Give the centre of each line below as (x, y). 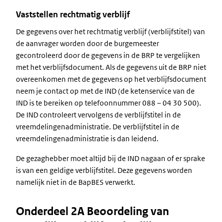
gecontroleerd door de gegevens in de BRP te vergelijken (108, 55)
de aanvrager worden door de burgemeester (87, 43)
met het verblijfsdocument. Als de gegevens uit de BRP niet (111, 67)
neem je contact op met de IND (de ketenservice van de (105, 91)
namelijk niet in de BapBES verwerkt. (76, 182)
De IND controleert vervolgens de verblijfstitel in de (98, 115)
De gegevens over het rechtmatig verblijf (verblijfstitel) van (111, 31)
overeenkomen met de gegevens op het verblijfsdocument (111, 79)
